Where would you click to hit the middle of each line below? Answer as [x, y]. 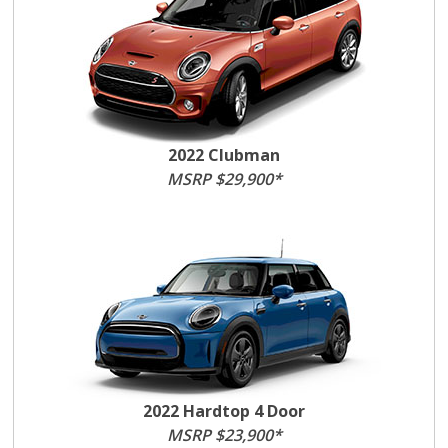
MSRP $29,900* [224, 179]
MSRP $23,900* [224, 435]
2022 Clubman [224, 155]
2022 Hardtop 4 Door [224, 411]
